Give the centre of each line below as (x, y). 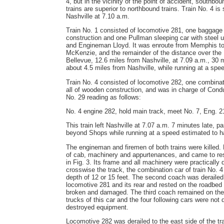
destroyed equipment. (97, 207)
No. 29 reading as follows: (103, 97)
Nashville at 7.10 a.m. (98, 16)
